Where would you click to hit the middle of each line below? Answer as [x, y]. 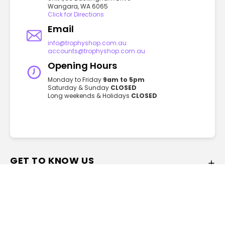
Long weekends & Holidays [89, 95]
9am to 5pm [124, 79]
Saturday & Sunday [79, 87]
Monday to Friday [75, 79]
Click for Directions [76, 14]
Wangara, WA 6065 [78, 6]
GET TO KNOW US [52, 160]
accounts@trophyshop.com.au [96, 51]
